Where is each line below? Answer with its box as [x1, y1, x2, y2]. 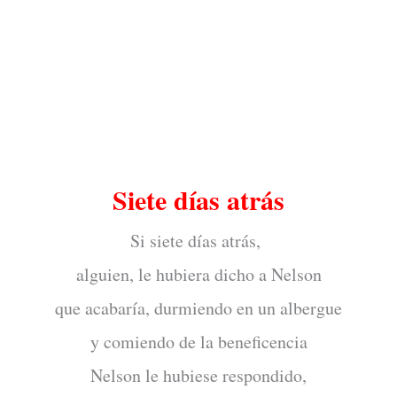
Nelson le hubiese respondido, [90, 363, 307, 387]
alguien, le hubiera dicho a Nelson [75, 262, 322, 286]
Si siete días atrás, [130, 229, 267, 253]
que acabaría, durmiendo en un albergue [55, 296, 342, 320]
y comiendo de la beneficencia [90, 330, 307, 354]
